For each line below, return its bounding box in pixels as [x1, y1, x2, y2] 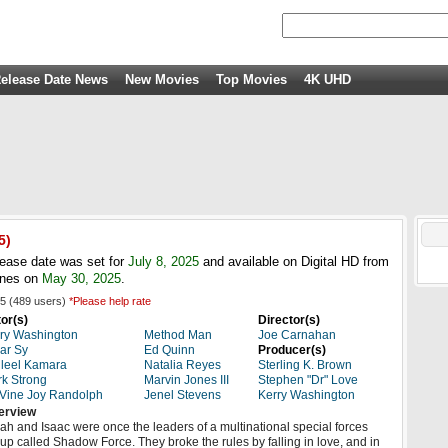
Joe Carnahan [258, 328, 336, 342]
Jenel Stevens [144, 388, 221, 402]
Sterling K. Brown [258, 358, 352, 372]
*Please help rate [69, 295, 151, 307]
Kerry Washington [258, 388, 355, 402]
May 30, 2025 [42, 271, 121, 286]
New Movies [125, 72, 199, 87]
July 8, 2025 [128, 254, 199, 269]
